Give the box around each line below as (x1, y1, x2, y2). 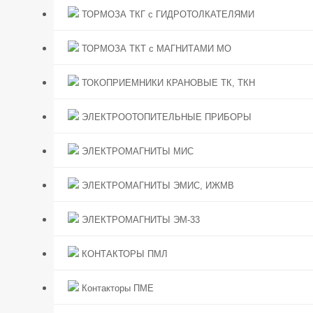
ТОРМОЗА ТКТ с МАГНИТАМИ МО (79, 43, 231, 54)
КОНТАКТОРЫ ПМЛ (79, 249, 168, 260)
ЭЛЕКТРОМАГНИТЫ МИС (79, 146, 194, 157)
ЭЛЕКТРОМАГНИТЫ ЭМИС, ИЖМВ (79, 180, 234, 191)
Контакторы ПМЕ (79, 283, 154, 294)
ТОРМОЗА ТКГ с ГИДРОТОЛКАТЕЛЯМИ (79, 9, 254, 20)
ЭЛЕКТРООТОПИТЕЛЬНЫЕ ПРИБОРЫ (79, 112, 252, 123)
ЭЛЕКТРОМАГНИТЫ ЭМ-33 (79, 214, 200, 226)
